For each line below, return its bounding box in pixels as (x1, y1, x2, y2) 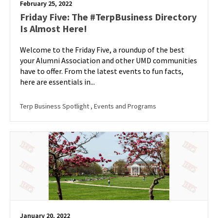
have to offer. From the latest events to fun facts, (20, 66, 183, 76)
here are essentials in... (20, 77, 95, 87)
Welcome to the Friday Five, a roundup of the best (20, 45, 184, 54)
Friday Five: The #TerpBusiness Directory (20, 11, 197, 23)
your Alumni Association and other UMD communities (20, 55, 197, 65)
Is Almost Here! (20, 22, 87, 35)
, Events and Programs (91, 102, 156, 110)
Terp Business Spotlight (20, 102, 91, 110)
